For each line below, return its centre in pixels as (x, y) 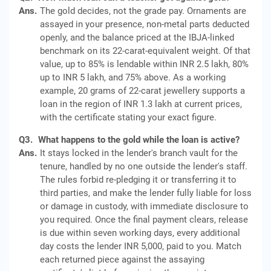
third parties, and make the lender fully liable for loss (146, 193)
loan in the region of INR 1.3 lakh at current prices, (141, 104)
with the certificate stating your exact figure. (128, 117)
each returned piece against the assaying (122, 260)
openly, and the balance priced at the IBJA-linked (137, 38)
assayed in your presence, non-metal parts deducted (145, 24)
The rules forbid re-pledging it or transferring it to (138, 180)
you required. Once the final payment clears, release (144, 220)
